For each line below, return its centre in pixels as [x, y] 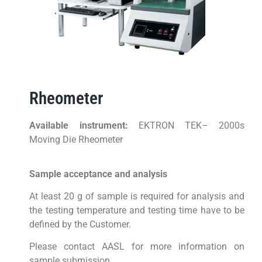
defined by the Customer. [80, 225]
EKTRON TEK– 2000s [186, 126]
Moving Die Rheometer [76, 140]
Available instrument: [79, 126]
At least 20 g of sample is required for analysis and [137, 196]
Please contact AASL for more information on [137, 247]
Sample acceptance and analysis [99, 174]
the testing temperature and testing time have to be [137, 211]
